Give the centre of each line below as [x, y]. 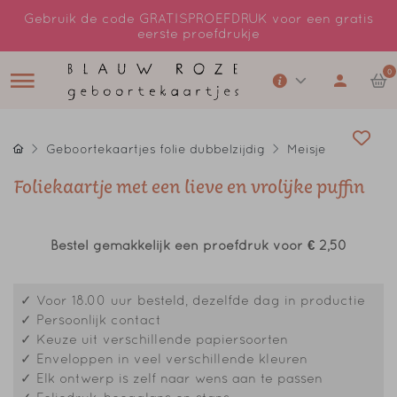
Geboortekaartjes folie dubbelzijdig [156, 149]
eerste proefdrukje [198, 33]
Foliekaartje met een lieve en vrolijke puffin [189, 190]
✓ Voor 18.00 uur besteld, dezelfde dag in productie [193, 300]
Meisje [307, 149]
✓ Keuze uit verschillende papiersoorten [154, 339]
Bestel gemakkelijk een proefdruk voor [179, 245]
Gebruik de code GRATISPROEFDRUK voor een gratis [198, 18]
